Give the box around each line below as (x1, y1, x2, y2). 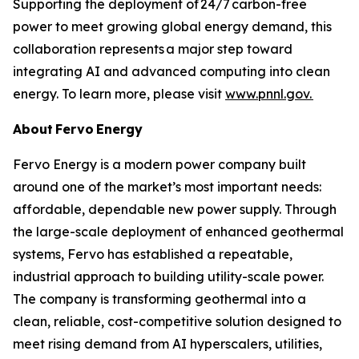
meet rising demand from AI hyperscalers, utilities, (13, 336, 322, 352)
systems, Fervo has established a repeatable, (13, 246, 292, 262)
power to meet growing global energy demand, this (13, 18, 332, 34)
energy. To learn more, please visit (13, 86, 225, 102)
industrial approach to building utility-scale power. (13, 268, 324, 284)
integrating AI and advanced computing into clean (13, 63, 330, 79)
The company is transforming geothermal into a (13, 291, 306, 307)
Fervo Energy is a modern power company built (13, 156, 306, 172)
